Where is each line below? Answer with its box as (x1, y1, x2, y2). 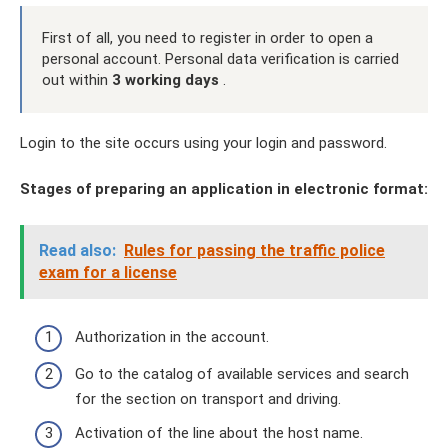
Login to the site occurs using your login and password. (20, 134, 387, 152)
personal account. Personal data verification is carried (42, 50, 399, 68)
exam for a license (39, 263, 177, 282)
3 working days (112, 71, 219, 89)
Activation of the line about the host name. (75, 423, 363, 442)
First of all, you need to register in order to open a (42, 29, 373, 47)
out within (42, 71, 112, 89)
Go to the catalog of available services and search (75, 365, 409, 383)
